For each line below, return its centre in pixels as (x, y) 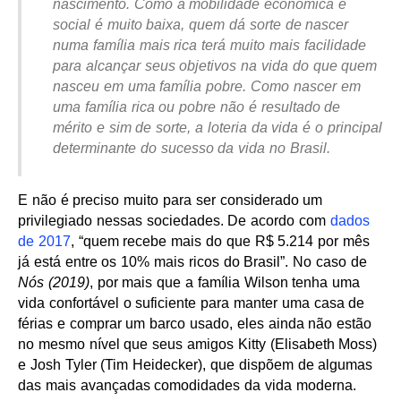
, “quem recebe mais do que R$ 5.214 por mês (220, 242)
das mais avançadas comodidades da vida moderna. (187, 386)
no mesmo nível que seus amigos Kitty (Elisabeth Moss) (198, 345)
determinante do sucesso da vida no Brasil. (192, 149)
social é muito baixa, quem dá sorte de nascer (201, 25)
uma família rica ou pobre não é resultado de (197, 107)
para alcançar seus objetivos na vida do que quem (215, 66)
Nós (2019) (54, 283)
